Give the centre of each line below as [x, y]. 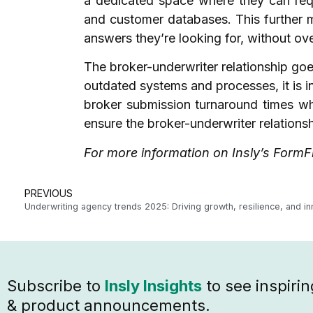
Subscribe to [56, 286]
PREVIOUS [49, 194]
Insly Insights [153, 286]
